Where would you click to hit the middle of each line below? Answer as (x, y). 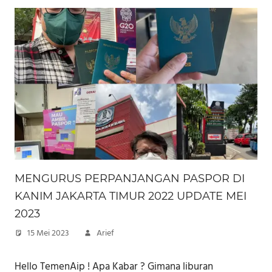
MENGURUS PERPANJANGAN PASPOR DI (130, 179)
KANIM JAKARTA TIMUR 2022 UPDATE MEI (131, 196)
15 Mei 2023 (48, 234)
